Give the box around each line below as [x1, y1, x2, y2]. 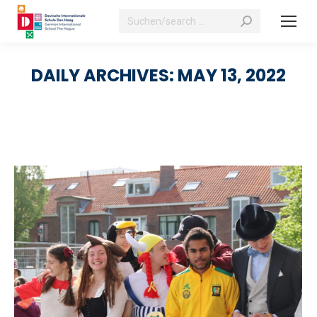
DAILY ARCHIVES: [31, 64, 178, 87]
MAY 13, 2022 [178, 64, 286, 87]
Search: [118, 8, 155, 22]
